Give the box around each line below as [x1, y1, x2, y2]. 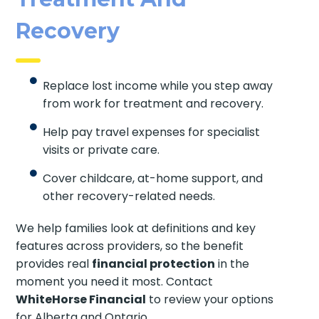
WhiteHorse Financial [16, 291, 147, 308]
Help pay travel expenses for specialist [42, 123, 260, 140]
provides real [16, 255, 93, 272]
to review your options [146, 291, 274, 308]
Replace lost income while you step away [42, 77, 273, 94]
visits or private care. [42, 141, 159, 158]
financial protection [92, 255, 216, 272]
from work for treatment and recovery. [42, 95, 263, 112]
